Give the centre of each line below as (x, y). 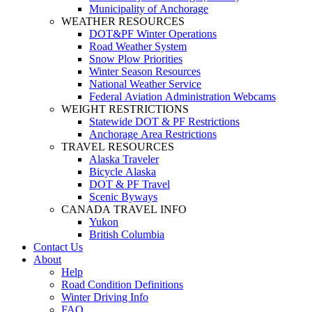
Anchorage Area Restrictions (153, 134)
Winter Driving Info (105, 297)
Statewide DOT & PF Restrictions (164, 121)
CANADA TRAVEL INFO (124, 209)
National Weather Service (145, 84)
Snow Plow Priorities (136, 58)
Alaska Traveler (124, 159)
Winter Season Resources (145, 71)
